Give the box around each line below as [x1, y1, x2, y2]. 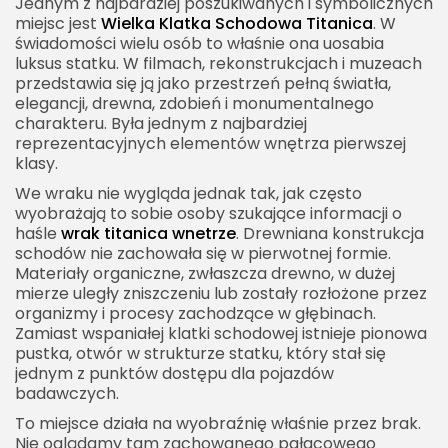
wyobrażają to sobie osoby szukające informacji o [15, 202, 402, 226]
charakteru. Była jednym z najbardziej [15, 112, 307, 136]
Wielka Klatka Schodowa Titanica [101, 12, 373, 36]
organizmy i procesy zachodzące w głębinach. [15, 302, 376, 326]
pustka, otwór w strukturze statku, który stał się [15, 342, 386, 366]
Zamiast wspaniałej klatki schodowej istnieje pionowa [15, 322, 427, 346]
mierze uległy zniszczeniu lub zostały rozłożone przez [15, 282, 427, 306]
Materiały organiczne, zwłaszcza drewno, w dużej [15, 262, 395, 286]
